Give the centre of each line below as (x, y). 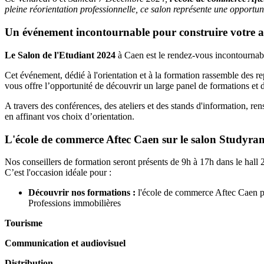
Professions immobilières (75, 203)
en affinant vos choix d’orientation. (70, 116)
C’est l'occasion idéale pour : (58, 173)
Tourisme (24, 223)
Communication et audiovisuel (65, 243)
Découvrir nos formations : (82, 193)
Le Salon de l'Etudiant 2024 (60, 55)
